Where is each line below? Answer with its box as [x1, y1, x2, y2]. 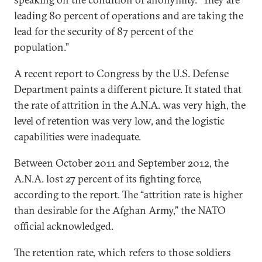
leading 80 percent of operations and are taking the [14, 9, 243, 22]
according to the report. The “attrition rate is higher [14, 188, 243, 201]
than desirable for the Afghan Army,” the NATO [14, 204, 226, 217]
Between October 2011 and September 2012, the [14, 156, 229, 170]
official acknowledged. [14, 219, 113, 233]
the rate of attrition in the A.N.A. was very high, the [14, 98, 246, 112]
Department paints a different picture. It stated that [14, 82, 242, 96]
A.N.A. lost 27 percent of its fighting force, [14, 172, 202, 185]
